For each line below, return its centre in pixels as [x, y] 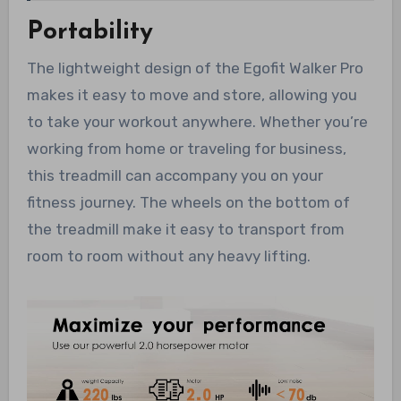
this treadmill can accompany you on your [175, 175]
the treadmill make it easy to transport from [185, 229]
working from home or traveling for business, [186, 148]
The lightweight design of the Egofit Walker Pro [195, 68]
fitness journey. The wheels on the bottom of [188, 202]
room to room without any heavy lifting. [168, 256]
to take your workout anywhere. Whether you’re [197, 121]
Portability [90, 33]
